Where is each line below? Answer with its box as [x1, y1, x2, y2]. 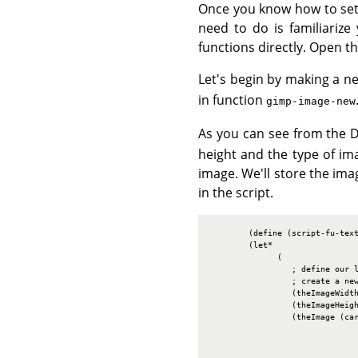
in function [198, 91, 266, 109]
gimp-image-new [266, 95, 356, 108]
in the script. [198, 184, 273, 202]
